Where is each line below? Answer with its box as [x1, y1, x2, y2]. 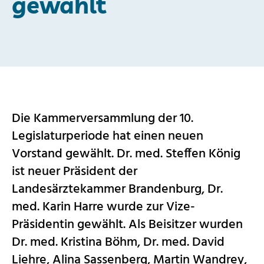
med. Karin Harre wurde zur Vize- [12, 196, 195, 217]
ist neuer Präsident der [12, 161, 137, 182]
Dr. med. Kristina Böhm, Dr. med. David [12, 232, 225, 253]
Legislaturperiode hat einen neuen [12, 126, 203, 147]
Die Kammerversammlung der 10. [12, 108, 193, 129]
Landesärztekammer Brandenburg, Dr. [12, 179, 223, 200]
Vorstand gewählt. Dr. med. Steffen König [12, 143, 240, 164]
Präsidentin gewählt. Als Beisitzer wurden [12, 214, 243, 235]
